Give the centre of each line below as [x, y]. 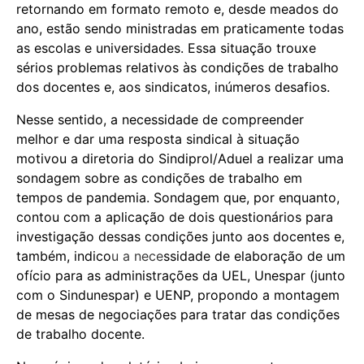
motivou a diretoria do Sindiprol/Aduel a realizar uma [180, 158]
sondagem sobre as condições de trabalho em [159, 178]
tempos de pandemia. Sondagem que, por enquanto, [178, 197]
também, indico [64, 256]
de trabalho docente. [80, 334]
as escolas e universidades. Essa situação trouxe [166, 48]
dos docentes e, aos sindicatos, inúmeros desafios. [173, 87]
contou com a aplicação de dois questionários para [175, 217]
